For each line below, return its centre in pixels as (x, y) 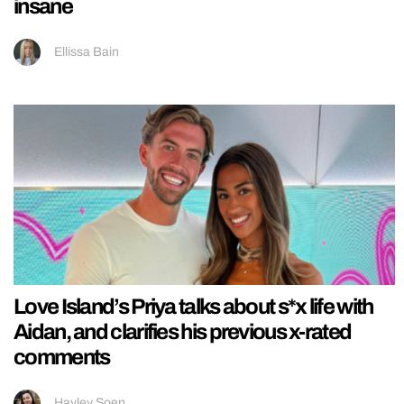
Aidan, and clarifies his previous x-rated (183, 331)
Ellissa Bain (87, 51)
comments (62, 357)
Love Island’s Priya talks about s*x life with (193, 306)
